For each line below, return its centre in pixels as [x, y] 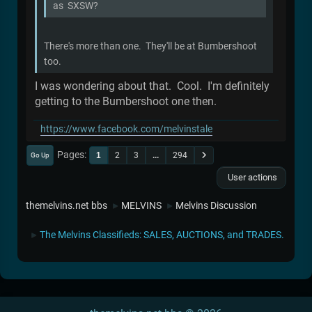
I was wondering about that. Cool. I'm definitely [152, 86]
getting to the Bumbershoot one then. [126, 101]
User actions [251, 177]
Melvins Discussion [216, 205]
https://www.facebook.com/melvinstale [126, 129]
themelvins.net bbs [67, 205]
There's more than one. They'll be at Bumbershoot [150, 46]
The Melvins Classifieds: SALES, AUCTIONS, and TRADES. [162, 235]
